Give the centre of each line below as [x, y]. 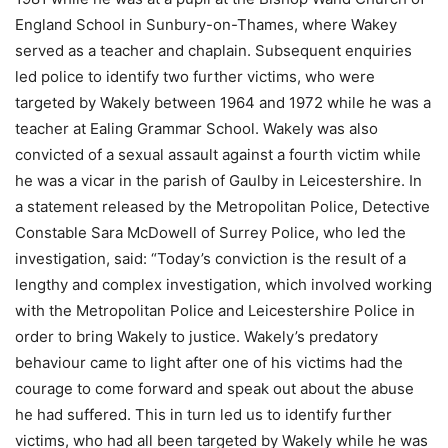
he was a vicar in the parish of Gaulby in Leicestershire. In [218, 181]
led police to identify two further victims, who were [195, 77]
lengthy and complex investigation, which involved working [223, 285]
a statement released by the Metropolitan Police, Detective [222, 207]
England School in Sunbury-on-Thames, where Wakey [206, 25]
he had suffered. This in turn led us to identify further [203, 415]
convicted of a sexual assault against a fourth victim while [218, 155]
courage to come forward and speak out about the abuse [214, 389]
